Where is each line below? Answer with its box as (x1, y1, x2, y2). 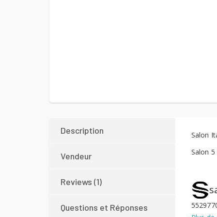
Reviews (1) (61, 176, 102, 187)
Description (61, 124, 104, 136)
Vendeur (61, 150, 92, 161)
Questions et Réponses (61, 201, 148, 213)
